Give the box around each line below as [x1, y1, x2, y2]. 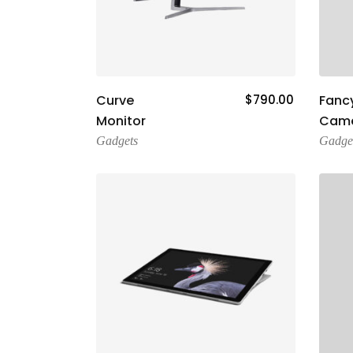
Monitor [96, 112, 146, 130]
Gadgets [96, 134, 138, 147]
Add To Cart [160, 88, 231, 105]
